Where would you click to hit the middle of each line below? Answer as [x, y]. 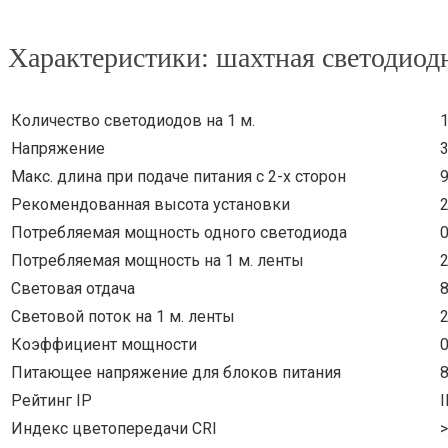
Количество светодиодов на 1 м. [133, 121]
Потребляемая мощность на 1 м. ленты [157, 261]
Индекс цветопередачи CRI [114, 429]
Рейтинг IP [51, 401]
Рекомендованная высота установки [150, 205]
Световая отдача [73, 289]
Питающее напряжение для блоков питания [176, 373]
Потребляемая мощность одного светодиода [179, 233]
